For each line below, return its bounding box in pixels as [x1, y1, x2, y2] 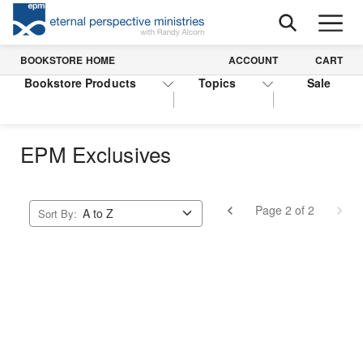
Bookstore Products [23, 75, 136, 91]
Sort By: [38, 206, 78, 222]
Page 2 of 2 [254, 201, 314, 218]
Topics [198, 75, 237, 91]
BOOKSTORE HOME [20, 53, 115, 67]
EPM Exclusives [20, 139, 172, 169]
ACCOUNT [228, 53, 278, 67]
